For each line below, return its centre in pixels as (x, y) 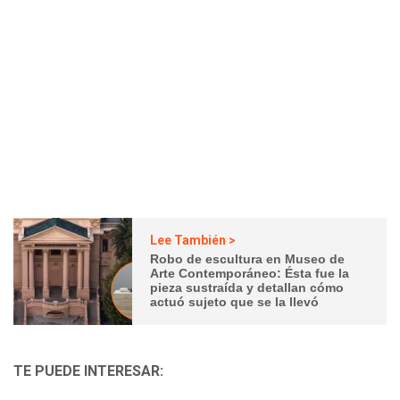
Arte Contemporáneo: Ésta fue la (250, 274)
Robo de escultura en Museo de (248, 259)
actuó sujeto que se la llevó (235, 302)
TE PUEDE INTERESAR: (88, 371)
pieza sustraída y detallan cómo (247, 288)
